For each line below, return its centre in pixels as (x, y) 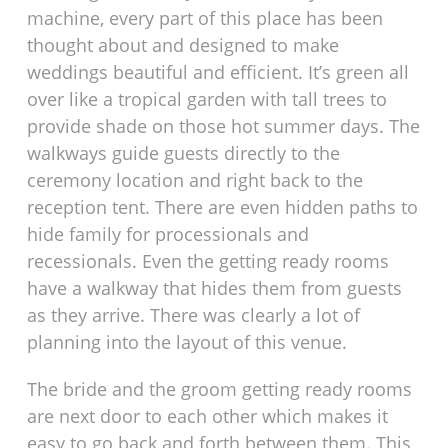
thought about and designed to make (183, 45)
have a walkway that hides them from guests (215, 288)
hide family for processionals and (168, 234)
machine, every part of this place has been (205, 18)
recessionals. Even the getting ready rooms (208, 261)
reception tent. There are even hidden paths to (223, 207)
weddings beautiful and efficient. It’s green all (218, 72)
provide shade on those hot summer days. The (224, 126)
